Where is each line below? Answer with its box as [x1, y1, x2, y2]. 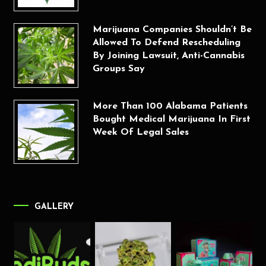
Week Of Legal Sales [92, 127, 189, 137]
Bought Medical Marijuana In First [92, 114, 251, 124]
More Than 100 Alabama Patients [92, 101, 248, 111]
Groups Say [92, 64, 145, 74]
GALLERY [34, 202, 74, 211]
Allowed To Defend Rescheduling [92, 38, 240, 48]
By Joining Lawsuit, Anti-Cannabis [92, 51, 245, 61]
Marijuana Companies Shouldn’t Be [92, 25, 252, 35]
